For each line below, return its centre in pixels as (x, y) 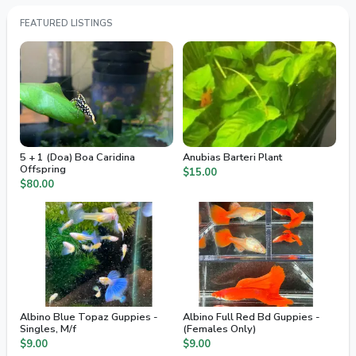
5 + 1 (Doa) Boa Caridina (77, 157)
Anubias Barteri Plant (232, 157)
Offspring (43, 169)
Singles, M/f (48, 329)
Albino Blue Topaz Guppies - (89, 317)
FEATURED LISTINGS (66, 23)
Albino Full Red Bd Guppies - (251, 317)
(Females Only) (219, 329)
